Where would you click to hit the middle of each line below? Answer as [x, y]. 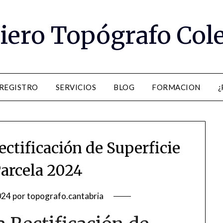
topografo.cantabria [65, 196]
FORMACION [176, 87]
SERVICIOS [76, 87]
